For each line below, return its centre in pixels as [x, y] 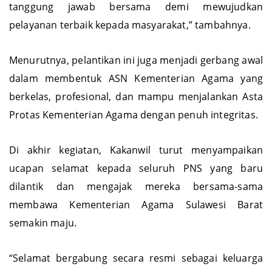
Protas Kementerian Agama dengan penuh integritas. [134, 127]
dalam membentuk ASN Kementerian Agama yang [136, 90]
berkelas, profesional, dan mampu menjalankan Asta [136, 108]
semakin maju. [43, 235]
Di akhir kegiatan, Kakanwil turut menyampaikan [136, 162]
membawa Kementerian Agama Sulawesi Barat [136, 216]
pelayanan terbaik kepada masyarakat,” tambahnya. [130, 37]
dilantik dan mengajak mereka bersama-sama [136, 198]
